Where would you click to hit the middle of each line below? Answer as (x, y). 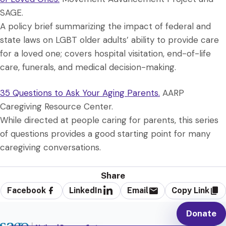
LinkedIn (85, 190)
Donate (201, 213)
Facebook (26, 190)
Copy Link (190, 190)
